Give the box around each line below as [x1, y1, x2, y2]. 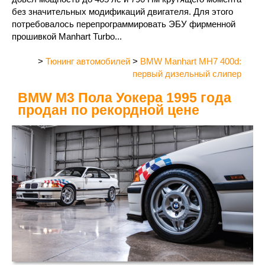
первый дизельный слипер [132, 69, 241, 79]
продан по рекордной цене [18, 102, 199, 118]
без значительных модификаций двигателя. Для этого [12, 7, 233, 17]
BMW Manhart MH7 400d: [140, 56, 241, 67]
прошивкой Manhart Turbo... [12, 31, 122, 42]
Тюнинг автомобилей [46, 56, 130, 67]
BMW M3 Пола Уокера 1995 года [18, 90, 231, 106]
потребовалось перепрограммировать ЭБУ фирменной [12, 19, 235, 30]
